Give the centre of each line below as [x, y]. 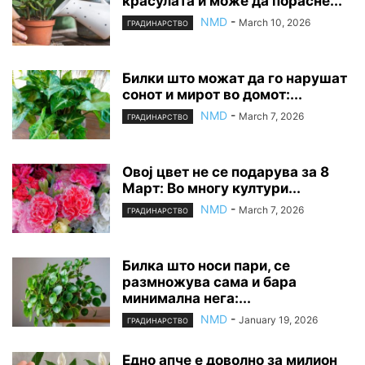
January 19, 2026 [278, 320]
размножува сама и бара [209, 282]
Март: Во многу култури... [211, 189]
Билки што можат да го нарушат [235, 79]
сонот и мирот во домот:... [212, 95]
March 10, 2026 [275, 23]
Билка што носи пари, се [206, 266]
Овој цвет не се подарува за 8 [226, 172]
